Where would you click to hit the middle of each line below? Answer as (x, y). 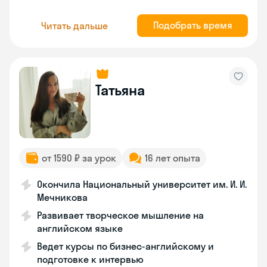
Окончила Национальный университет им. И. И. (142, 184)
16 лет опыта (173, 158)
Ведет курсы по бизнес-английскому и (125, 246)
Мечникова (62, 197)
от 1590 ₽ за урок (79, 158)
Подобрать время (193, 25)
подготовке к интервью (90, 259)
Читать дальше (74, 25)
